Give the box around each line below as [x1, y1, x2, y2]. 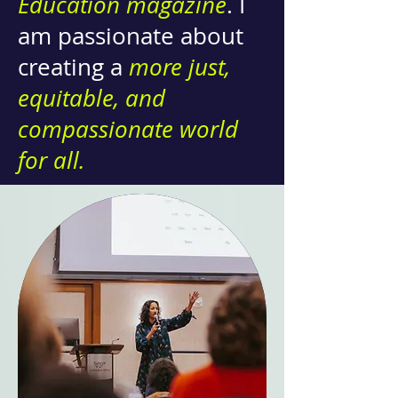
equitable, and [18, 83, 165, 113]
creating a [18, 52, 129, 83]
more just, [129, 52, 230, 82]
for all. [18, 145, 85, 175]
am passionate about [18, 20, 243, 52]
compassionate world [18, 114, 238, 144]
